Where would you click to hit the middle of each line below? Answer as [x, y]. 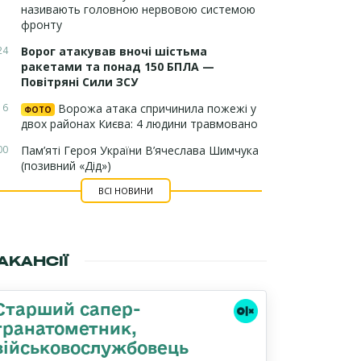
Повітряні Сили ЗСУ [79, 82]
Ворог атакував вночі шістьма [114, 51]
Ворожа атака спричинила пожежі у [156, 108]
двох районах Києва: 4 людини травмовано [139, 124]
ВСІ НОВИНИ [125, 191]
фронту [41, 25]
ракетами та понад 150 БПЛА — [118, 66]
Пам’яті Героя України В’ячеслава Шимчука [140, 150]
